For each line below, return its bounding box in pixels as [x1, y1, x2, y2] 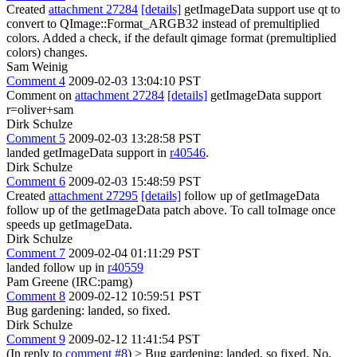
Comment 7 [6, 245, 65, 260]
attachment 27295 [49, 188, 138, 202]
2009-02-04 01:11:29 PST [69, 245, 200, 260]
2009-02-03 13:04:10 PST [69, 73, 201, 88]
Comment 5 [6, 131, 65, 145]
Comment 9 [6, 331, 65, 346]
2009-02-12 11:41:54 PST [69, 331, 200, 346]
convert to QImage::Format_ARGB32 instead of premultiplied [6, 16, 320, 30]
